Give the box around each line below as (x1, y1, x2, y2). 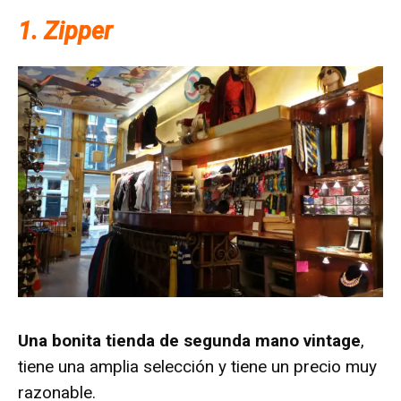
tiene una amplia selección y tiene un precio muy (18, 356, 377, 378)
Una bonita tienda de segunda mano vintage (18, 330, 361, 352)
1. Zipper (18, 17, 112, 46)
